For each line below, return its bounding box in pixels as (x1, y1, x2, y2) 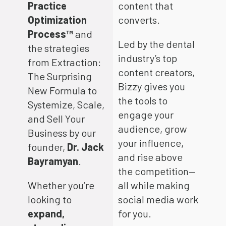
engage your (118, 108, 174, 121)
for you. (118, 207, 151, 219)
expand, (27, 207, 65, 219)
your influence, (118, 136, 184, 149)
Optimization (27, 13, 87, 26)
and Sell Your (27, 112, 85, 125)
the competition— (118, 164, 196, 177)
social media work (118, 193, 198, 205)
